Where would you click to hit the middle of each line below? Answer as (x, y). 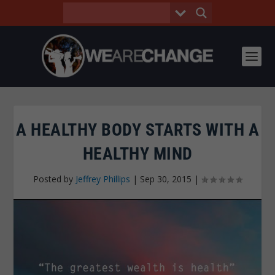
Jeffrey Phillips (103, 179)
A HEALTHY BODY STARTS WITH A (137, 130)
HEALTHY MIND (137, 154)
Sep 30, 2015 (166, 179)
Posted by (54, 179)
